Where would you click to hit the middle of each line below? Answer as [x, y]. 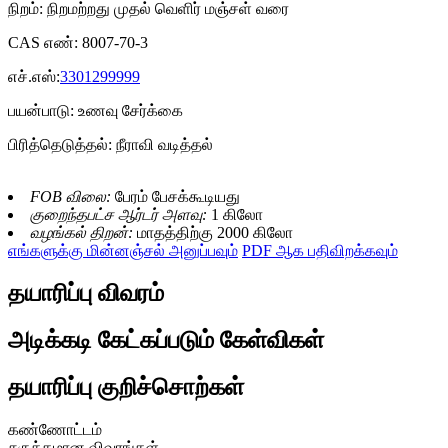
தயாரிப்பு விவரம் [86, 293]
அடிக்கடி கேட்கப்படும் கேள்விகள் [166, 340]
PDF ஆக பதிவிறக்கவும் [320, 251]
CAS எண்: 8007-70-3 [78, 43]
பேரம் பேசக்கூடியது [177, 197]
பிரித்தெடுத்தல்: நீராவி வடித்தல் [110, 145]
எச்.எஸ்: [34, 77]
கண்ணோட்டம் [55, 429]
